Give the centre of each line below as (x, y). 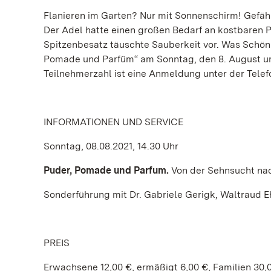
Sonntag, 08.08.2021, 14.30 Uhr (111, 146)
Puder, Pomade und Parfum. (107, 170)
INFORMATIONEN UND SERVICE (113, 122)
